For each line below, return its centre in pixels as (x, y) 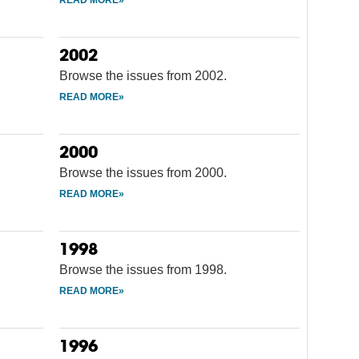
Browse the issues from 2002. (143, 75)
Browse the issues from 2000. (143, 172)
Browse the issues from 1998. (143, 269)
